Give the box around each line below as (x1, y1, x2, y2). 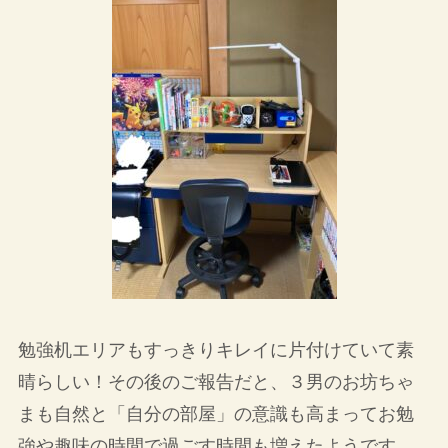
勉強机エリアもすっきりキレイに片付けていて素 (17, 340, 414, 361)
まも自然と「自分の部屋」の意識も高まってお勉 (17, 404, 414, 425)
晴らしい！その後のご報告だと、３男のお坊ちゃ (17, 372, 414, 393)
